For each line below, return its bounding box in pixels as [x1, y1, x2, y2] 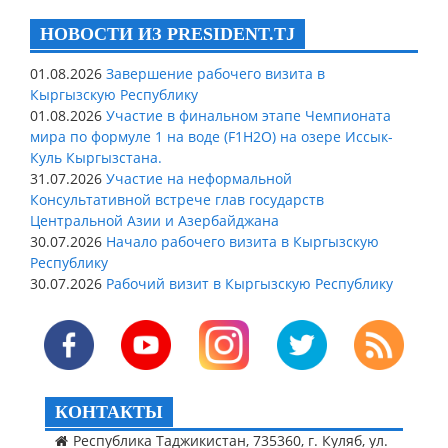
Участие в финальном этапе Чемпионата [102, 105, 391, 125]
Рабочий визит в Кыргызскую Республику [102, 273, 393, 293]
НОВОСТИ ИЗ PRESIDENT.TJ [40, 23, 295, 44]
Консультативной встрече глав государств [30, 189, 324, 209]
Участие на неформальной [102, 168, 292, 188]
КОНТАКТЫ [55, 401, 163, 422]
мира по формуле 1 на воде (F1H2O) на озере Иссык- [30, 126, 393, 146]
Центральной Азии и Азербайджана [30, 210, 279, 230]
